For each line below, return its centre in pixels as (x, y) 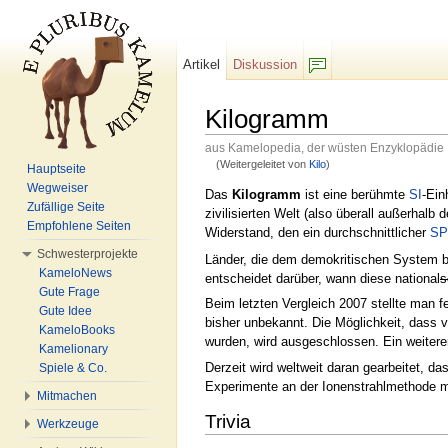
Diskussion (265, 64)
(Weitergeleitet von (262, 163)
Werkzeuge (68, 424)
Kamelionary (73, 349)
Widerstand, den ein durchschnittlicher (317, 232)
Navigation (318, 176)
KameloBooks (77, 330)
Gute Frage (69, 292)
